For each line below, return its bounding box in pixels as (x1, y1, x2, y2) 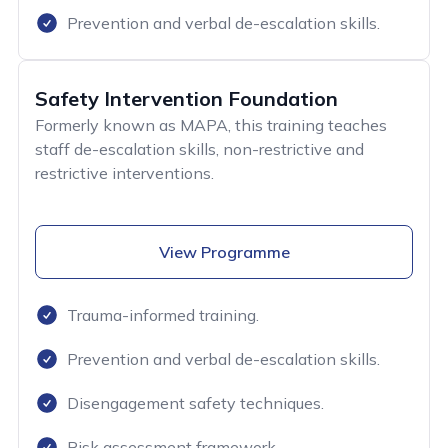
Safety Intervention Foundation (35, 85, 338, 111)
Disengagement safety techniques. (67, 392, 324, 413)
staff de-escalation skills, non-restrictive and (35, 138, 364, 159)
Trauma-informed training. (67, 304, 259, 325)
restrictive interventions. (35, 162, 214, 183)
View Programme (158, 241, 290, 262)
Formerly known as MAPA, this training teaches (35, 114, 387, 135)
